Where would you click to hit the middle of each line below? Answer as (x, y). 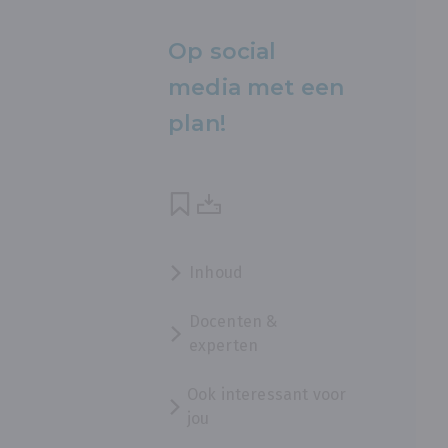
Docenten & (233, 321)
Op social (222, 51)
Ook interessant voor (266, 394)
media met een (256, 87)
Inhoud (216, 272)
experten (223, 345)
